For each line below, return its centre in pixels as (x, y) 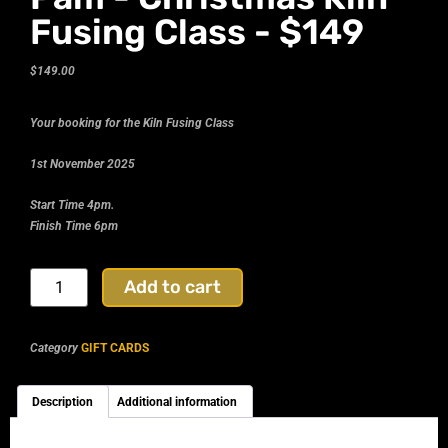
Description (63, 401)
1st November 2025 (82, 164)
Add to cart (173, 287)
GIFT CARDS (115, 348)
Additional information (177, 401)
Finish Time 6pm (74, 226)
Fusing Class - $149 (197, 32)
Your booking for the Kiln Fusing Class (132, 123)
